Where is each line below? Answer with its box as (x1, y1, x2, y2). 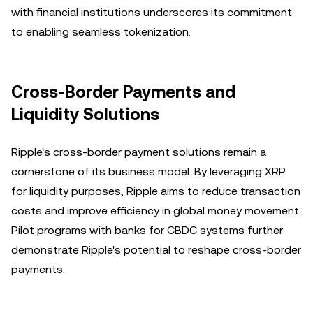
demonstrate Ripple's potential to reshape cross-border (11, 243, 301, 256)
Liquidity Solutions (11, 105, 159, 124)
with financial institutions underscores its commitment (11, 6, 292, 19)
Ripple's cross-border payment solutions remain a (11, 145, 266, 159)
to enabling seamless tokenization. (11, 25, 191, 38)
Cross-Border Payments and (11, 82, 235, 102)
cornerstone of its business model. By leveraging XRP (11, 165, 286, 178)
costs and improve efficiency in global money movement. (11, 204, 301, 217)
